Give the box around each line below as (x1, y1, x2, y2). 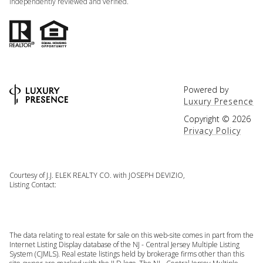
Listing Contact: (9, 180, 60, 190)
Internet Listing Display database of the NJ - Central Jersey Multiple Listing (9, 239, 240, 249)
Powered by (184, 84, 228, 96)
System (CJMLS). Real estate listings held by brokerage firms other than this (9, 248, 244, 259)
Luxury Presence (184, 96, 254, 107)
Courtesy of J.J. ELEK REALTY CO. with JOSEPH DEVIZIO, (9, 170, 185, 181)
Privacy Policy (184, 125, 241, 137)
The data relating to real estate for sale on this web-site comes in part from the (9, 230, 254, 240)
